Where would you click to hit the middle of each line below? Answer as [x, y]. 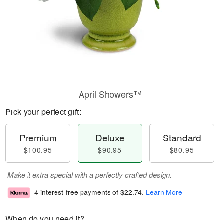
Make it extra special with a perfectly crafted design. [90, 175]
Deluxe [110, 137]
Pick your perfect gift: [43, 112]
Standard [182, 137]
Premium [38, 137]
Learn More [164, 192]
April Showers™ [110, 94]
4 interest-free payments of [77, 192]
